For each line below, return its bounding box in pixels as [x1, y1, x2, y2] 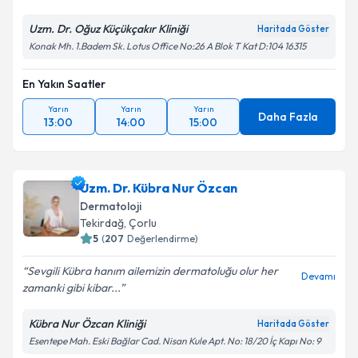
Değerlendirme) [127, 233, 198, 245]
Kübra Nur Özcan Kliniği [29, 316, 145, 331]
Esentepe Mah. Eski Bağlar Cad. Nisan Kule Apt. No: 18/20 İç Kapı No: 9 [29, 335, 321, 347]
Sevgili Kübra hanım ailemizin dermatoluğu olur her [27, 264, 278, 278]
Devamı [301, 270, 336, 282]
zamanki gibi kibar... [22, 280, 120, 295]
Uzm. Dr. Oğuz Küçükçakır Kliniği [29, 22, 188, 36]
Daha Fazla [257, 109, 318, 124]
